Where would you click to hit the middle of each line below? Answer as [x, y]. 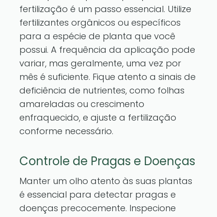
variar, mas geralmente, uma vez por [100, 63]
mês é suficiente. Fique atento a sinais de [108, 77]
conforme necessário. [66, 131]
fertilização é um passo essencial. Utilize [105, 9]
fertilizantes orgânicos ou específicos [100, 23]
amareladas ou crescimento [82, 104]
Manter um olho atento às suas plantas [106, 181]
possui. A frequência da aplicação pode [107, 50]
